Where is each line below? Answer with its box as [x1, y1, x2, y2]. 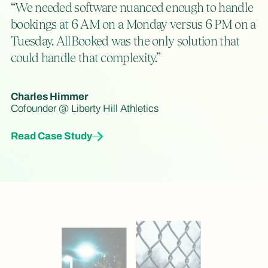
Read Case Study [11, 130, 92, 142]
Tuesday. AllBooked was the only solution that [11, 33, 240, 48]
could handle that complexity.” [11, 50, 161, 65]
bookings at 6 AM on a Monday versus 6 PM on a [11, 16, 256, 32]
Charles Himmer [11, 90, 88, 102]
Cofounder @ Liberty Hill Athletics [11, 102, 159, 114]
